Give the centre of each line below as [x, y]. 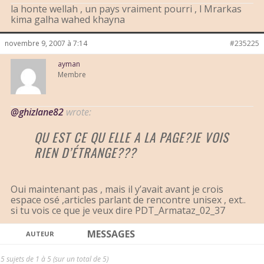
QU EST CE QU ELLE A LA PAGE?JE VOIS [131, 137]
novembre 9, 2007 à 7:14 [46, 44]
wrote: [77, 112]
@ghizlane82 [37, 112]
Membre [72, 75]
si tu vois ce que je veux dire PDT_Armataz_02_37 [118, 211]
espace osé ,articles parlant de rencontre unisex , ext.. [128, 200]
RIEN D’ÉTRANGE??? [85, 153]
